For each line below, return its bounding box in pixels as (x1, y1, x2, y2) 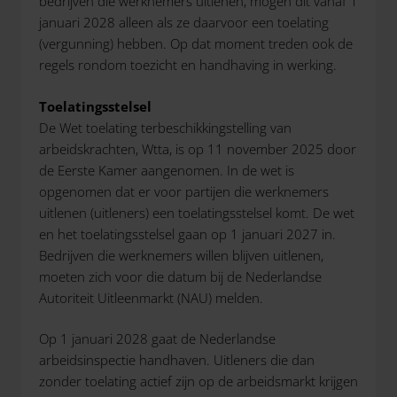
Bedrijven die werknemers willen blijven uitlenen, (39, 245, 323, 264)
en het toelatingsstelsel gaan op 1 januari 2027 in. (39, 224, 336, 243)
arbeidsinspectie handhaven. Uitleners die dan (39, 351, 315, 369)
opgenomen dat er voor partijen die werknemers (39, 182, 329, 200)
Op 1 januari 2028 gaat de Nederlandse (39, 330, 276, 347)
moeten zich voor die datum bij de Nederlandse (39, 267, 322, 285)
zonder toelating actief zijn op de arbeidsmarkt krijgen (39, 372, 358, 390)
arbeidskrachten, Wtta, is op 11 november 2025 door (39, 139, 356, 158)
